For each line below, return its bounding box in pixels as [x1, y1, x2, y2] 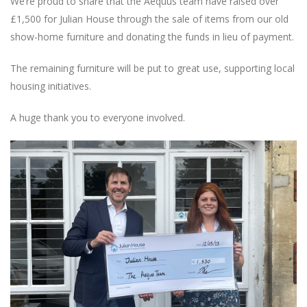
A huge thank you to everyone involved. [10, 111, 185, 124]
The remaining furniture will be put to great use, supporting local [10, 62, 295, 75]
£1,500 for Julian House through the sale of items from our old [10, 12, 288, 25]
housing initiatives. [10, 79, 91, 93]
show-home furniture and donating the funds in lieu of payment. [10, 30, 294, 43]
